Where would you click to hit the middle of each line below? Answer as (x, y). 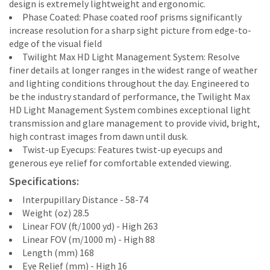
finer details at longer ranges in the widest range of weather (133, 70)
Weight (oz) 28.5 (56, 213)
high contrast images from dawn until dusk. (99, 136)
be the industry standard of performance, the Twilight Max (130, 96)
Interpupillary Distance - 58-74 (85, 199)
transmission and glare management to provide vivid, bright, (134, 123)
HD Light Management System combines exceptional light (130, 110)
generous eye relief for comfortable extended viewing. (120, 163)
